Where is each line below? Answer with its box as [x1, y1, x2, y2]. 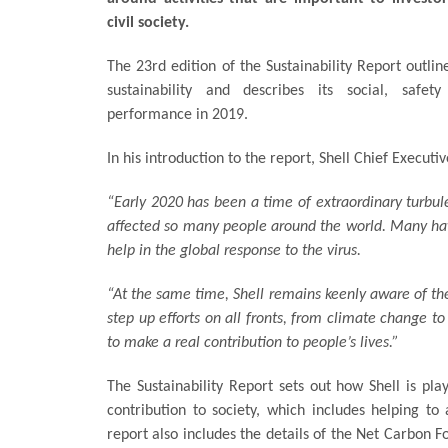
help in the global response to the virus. [107, 242, 361, 259]
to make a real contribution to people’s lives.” [107, 334, 399, 351]
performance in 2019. [107, 106, 248, 123]
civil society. [107, 14, 189, 31]
